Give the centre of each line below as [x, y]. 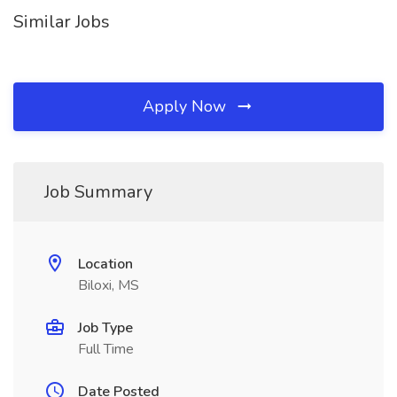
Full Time [106, 349]
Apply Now [187, 106]
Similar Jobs [62, 22]
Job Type [105, 328]
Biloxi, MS [109, 285]
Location [105, 264]
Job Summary [98, 192]
